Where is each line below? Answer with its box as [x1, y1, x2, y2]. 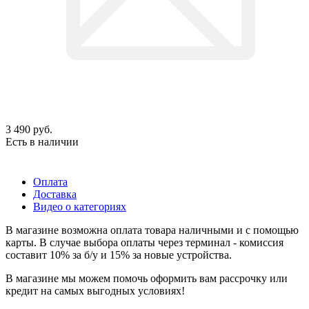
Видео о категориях [33, 200, 126, 212]
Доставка [33, 188, 77, 200]
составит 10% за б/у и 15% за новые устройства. [6, 248, 232, 261]
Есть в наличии [6, 135, 79, 148]
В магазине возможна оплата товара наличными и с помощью [6, 223, 299, 236]
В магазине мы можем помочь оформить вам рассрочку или [6, 272, 288, 284]
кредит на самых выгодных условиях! [6, 284, 185, 297]
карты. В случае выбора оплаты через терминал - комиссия [6, 236, 283, 248]
